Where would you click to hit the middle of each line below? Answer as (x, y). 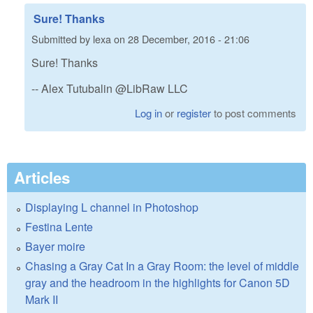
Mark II (42, 300)
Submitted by (62, 39)
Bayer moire (55, 247)
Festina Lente (59, 227)
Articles (42, 178)
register (194, 113)
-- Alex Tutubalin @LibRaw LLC (110, 88)
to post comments (254, 113)
